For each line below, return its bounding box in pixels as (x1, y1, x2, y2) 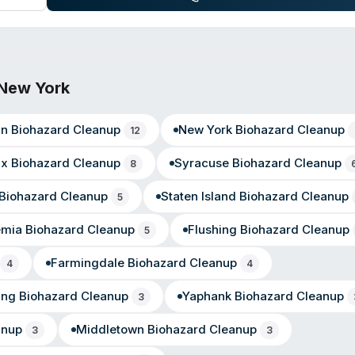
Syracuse (174, 155, 229, 170)
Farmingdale (50, 255, 124, 270)
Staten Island (160, 189, 236, 204)
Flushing (188, 222, 237, 237)
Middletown (76, 322, 144, 337)
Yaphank (182, 288, 231, 303)
